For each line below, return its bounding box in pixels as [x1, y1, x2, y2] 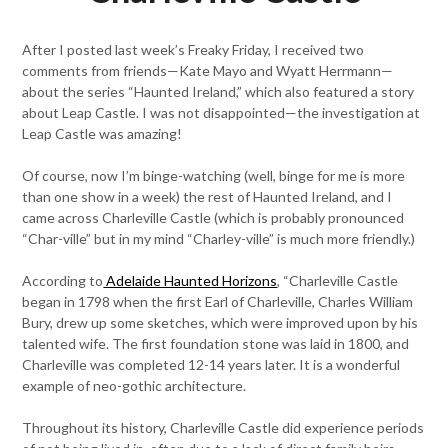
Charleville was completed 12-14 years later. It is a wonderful [22, 355, 401, 373]
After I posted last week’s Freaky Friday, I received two [22, 40, 365, 58]
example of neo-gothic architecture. [22, 376, 247, 394]
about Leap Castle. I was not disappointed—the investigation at [22, 103, 421, 121]
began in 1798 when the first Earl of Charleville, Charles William [22, 292, 414, 310]
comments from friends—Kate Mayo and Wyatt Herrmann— [22, 61, 394, 79]
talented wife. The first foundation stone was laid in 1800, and [22, 334, 410, 352]
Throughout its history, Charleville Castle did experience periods [22, 418, 425, 436]
